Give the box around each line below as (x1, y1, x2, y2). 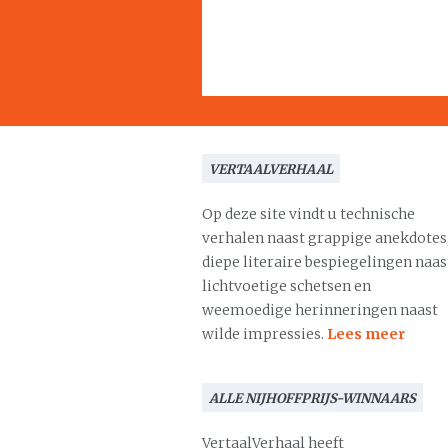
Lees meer (327, 325, 405, 343)
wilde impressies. (202, 325, 327, 343)
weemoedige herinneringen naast (202, 301, 438, 319)
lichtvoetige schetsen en (202, 277, 371, 295)
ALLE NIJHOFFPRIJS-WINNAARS (209, 390, 416, 407)
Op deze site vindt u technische (202, 205, 415, 223)
